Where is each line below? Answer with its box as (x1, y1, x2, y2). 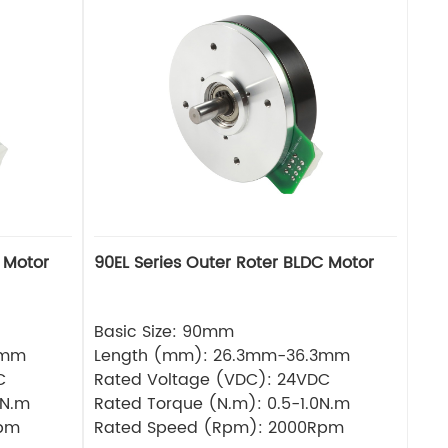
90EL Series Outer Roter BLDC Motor (94, 249, 375, 276)
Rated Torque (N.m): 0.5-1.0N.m (94, 390, 351, 417)
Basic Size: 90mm (94, 318, 235, 345)
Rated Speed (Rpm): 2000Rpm (94, 414, 345, 441)
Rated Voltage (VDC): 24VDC (94, 366, 331, 393)
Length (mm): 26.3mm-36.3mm (94, 342, 351, 369)
